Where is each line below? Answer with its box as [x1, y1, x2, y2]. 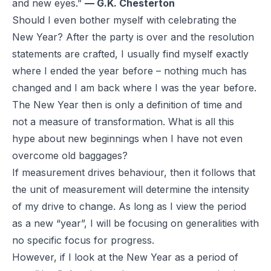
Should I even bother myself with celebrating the [12, 13, 237, 26]
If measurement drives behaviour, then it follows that [12, 166, 255, 178]
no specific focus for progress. [12, 233, 154, 246]
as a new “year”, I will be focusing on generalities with [12, 217, 259, 229]
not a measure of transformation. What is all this [12, 115, 234, 128]
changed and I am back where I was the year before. [12, 81, 256, 94]
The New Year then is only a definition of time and [12, 98, 242, 111]
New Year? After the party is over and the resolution [12, 30, 254, 43]
